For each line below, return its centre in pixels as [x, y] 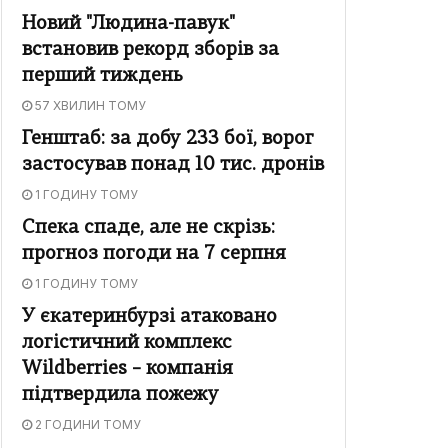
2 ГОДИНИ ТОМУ [86, 425]
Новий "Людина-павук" [128, 25]
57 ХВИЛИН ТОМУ [89, 106]
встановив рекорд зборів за [150, 51]
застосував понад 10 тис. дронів [173, 166]
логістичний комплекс [127, 344]
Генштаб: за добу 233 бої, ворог [168, 140]
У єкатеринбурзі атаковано [149, 318]
